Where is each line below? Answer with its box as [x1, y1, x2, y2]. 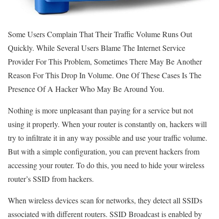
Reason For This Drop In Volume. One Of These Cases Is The [8, 69, 201, 80]
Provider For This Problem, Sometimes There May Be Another [8, 56, 202, 66]
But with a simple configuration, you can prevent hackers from [8, 146, 199, 156]
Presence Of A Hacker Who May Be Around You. [8, 83, 164, 94]
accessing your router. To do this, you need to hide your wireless [8, 159, 204, 170]
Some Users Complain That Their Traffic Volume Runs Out [8, 28, 192, 39]
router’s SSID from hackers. [8, 173, 94, 184]
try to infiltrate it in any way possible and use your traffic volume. [8, 132, 207, 143]
